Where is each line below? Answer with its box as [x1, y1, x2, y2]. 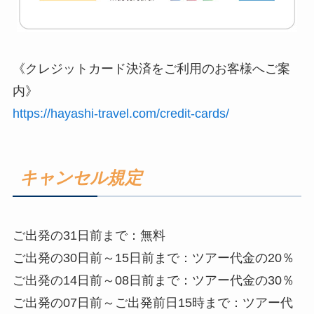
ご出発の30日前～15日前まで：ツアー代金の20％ [12, 251, 294, 266]
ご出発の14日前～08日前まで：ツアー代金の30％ [12, 273, 294, 288]
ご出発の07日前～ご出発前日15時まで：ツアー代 [12, 296, 293, 310]
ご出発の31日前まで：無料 [12, 228, 165, 243]
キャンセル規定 [19, 168, 142, 187]
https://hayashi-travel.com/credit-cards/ [12, 106, 229, 121]
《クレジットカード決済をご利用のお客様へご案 [12, 61, 290, 76]
